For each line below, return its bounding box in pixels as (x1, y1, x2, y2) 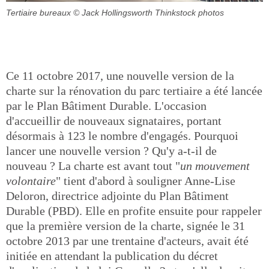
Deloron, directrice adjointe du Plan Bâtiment (6, 189, 229, 202)
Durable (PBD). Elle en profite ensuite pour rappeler (6, 204, 262, 217)
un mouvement (180, 159, 250, 172)
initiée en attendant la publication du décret (6, 249, 218, 262)
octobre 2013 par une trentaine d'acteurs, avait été (6, 234, 249, 247)
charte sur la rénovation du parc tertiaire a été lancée (6, 84, 262, 97)
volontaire (6, 174, 56, 187)
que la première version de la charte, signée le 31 (6, 219, 245, 232)
